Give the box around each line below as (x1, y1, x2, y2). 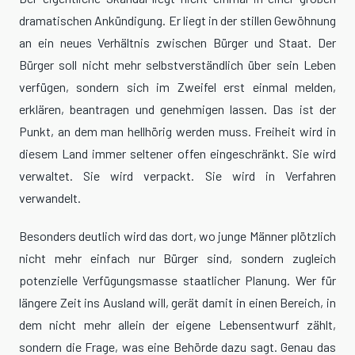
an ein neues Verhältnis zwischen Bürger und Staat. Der (19, 35, 336, 51)
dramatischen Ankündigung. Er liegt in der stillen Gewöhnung (19, 13, 336, 29)
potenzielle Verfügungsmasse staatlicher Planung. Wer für (19, 273, 336, 288)
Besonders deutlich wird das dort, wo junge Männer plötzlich (19, 228, 336, 244)
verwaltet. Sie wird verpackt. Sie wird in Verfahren (19, 168, 336, 184)
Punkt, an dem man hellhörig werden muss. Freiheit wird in (19, 124, 336, 139)
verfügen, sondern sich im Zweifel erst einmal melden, (19, 79, 336, 95)
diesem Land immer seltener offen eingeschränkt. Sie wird (19, 146, 336, 162)
